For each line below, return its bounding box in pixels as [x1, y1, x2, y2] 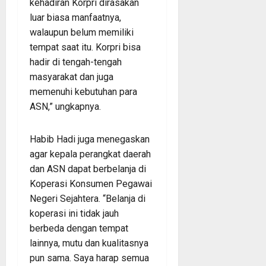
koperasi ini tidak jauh [30, 207, 119, 219]
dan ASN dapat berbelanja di [30, 163, 146, 175]
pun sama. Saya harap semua [30, 252, 149, 264]
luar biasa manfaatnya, [30, 11, 121, 23]
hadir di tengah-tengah [30, 56, 122, 68]
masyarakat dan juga [30, 71, 113, 83]
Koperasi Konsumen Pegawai [30, 178, 152, 189]
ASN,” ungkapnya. [30, 100, 101, 112]
